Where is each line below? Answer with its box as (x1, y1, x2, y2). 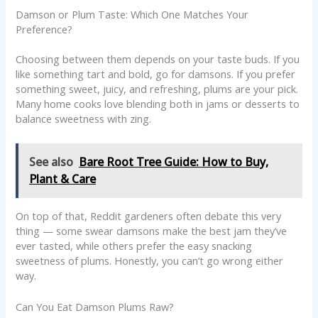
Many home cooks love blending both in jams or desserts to (16, 97, 300, 111)
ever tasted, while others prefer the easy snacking (16, 238, 253, 253)
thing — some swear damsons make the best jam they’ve (16, 223, 287, 238)
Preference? (16, 21, 73, 36)
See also (29, 154, 74, 170)
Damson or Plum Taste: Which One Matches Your (16, 6, 249, 21)
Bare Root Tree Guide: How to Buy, (79, 154, 269, 170)
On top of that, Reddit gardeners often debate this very (16, 208, 282, 223)
